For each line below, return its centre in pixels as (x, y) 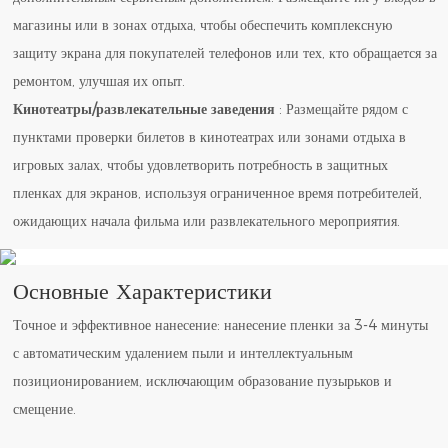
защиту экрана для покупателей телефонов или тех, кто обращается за (225, 53)
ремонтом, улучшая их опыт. (99, 81)
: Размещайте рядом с (342, 109)
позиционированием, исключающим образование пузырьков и (203, 380)
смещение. (45, 408)
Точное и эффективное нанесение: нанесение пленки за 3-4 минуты (221, 324)
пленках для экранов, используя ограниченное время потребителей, (218, 193)
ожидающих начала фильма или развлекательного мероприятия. (207, 221)
